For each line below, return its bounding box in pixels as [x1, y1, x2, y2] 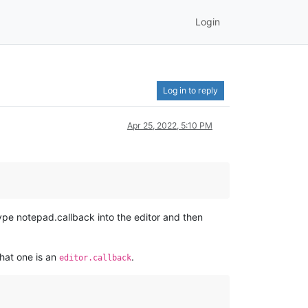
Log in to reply [163, 85, 218, 96]
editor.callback [59, 252, 131, 263]
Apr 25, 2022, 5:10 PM [127, 120, 212, 131]
